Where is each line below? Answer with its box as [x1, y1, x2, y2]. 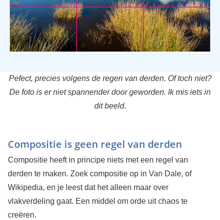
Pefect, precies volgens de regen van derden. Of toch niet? [8, 74, 212, 82]
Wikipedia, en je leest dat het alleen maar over [7, 183, 168, 192]
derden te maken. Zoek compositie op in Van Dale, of [7, 169, 192, 178]
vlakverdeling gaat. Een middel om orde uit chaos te [7, 196, 188, 205]
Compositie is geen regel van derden [7, 137, 182, 151]
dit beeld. [94, 101, 126, 110]
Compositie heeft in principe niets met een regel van [7, 155, 188, 164]
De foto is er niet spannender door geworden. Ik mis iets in [9, 87, 211, 96]
